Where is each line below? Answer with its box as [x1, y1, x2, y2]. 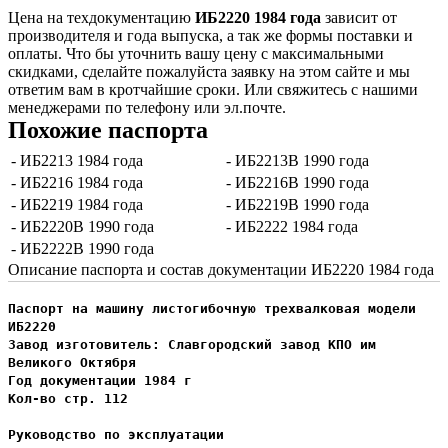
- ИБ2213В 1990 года [226, 152, 369, 170]
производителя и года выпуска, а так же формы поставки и [8, 27, 413, 45]
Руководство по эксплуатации [8, 427, 224, 443]
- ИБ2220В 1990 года [11, 218, 154, 236]
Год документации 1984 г [8, 373, 192, 389]
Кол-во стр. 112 [8, 391, 136, 407]
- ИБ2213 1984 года [11, 152, 143, 170]
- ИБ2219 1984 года [11, 196, 143, 214]
